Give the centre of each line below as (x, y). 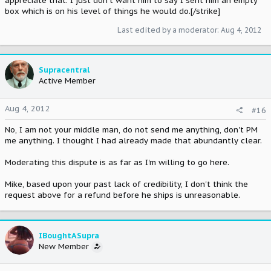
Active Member (67, 81)
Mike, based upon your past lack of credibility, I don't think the (126, 184)
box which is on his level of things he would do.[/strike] (113, 11)
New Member (64, 246)
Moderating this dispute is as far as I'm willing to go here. (117, 162)
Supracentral (64, 70)
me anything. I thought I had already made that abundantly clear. (133, 140)
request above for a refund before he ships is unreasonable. (122, 195)
